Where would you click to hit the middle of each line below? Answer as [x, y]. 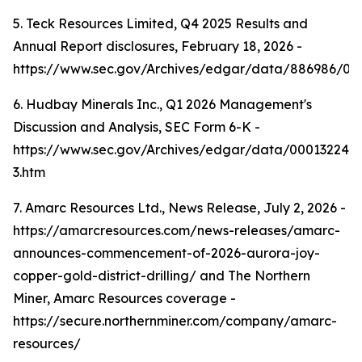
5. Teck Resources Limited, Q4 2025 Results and [160, 23]
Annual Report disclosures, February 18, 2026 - [158, 46]
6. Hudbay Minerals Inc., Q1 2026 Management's [162, 104]
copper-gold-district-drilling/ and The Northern [162, 276]
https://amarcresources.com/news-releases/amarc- [177, 230]
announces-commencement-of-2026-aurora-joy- [166, 253]
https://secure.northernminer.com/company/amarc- [175, 321]
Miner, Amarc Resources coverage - [124, 298]
